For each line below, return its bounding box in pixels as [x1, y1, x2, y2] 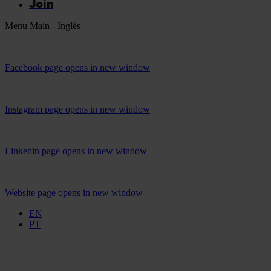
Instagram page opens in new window [5, 104, 150, 114]
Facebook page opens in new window [5, 62, 150, 73]
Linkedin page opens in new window [5, 146, 147, 156]
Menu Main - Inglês [5, 21, 80, 31]
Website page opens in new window [5, 188, 143, 198]
